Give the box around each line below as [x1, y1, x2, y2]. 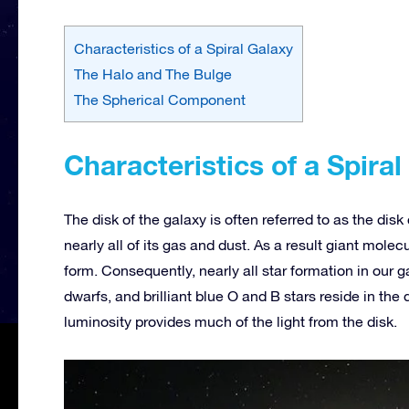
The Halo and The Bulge [74, 65, 232, 82]
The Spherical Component [74, 90, 246, 108]
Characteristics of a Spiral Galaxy [74, 39, 293, 57]
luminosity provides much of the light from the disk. [64, 312, 397, 330]
